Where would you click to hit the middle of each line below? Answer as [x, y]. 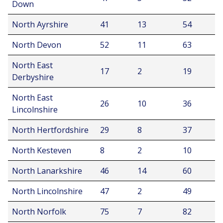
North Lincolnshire [47, 191]
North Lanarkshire [47, 171]
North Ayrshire [40, 24]
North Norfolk [39, 212]
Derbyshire [33, 77]
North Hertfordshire [50, 130]
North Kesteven [42, 150]
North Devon [37, 45]
